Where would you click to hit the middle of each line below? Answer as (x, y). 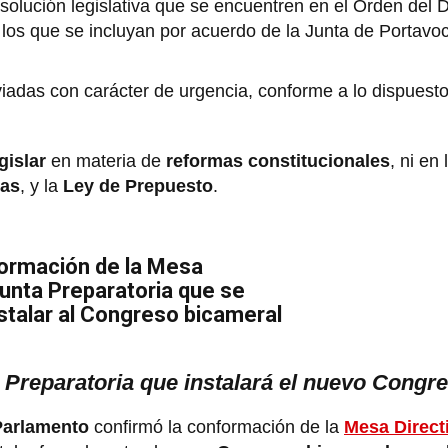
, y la (41, 185)
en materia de (106, 160)
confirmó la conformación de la (216, 426)
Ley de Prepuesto (138, 185)
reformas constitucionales (278, 160)
